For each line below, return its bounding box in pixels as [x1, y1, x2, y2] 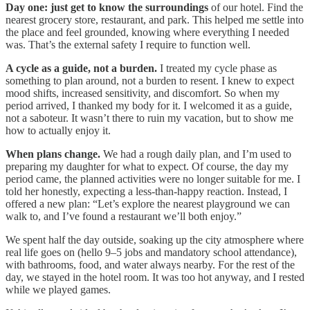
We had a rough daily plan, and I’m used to [100, 147, 291, 160]
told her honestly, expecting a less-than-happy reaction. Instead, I [6, 185, 287, 197]
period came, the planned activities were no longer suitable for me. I [6, 172, 300, 185]
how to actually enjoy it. [6, 124, 111, 136]
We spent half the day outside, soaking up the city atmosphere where [6, 233, 304, 246]
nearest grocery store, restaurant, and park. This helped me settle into [6, 13, 304, 26]
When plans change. [6, 147, 100, 160]
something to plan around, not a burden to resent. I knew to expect [6, 74, 294, 86]
